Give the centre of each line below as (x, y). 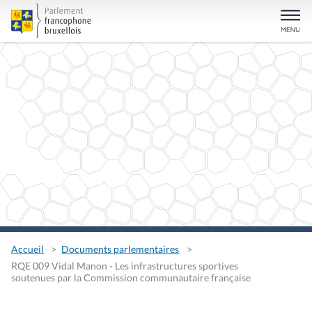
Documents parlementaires (120, 249)
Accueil (28, 249)
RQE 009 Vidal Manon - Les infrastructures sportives (125, 266)
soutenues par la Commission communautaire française (131, 278)
